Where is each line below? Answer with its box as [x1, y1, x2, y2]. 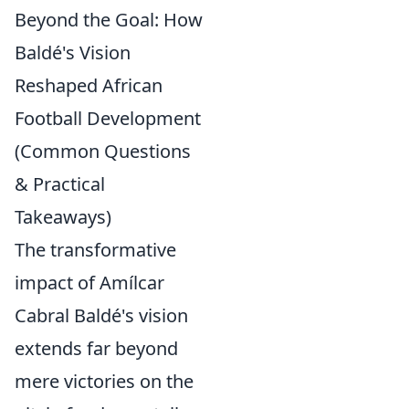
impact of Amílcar [15, 270, 164, 295]
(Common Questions [15, 139, 191, 163]
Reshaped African [15, 73, 163, 98]
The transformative [15, 237, 176, 262]
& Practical [15, 172, 105, 196]
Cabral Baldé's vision [15, 303, 188, 328]
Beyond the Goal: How [15, 7, 203, 32]
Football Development [15, 106, 201, 131]
